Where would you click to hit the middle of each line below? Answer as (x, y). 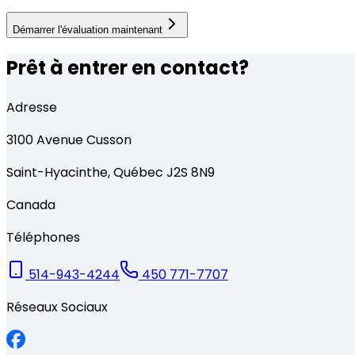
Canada (31, 205)
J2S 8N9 (191, 173)
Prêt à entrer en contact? (128, 68)
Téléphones (43, 238)
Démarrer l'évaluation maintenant (88, 29)
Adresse (32, 108)
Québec (138, 173)
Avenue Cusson (84, 140)
